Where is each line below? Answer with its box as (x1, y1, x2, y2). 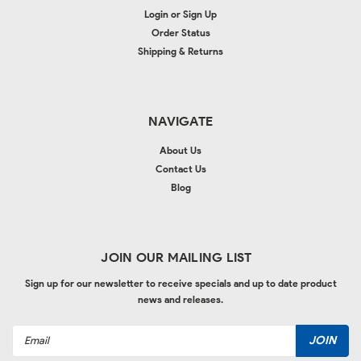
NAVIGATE (148, 113, 213, 129)
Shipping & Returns (138, 44, 223, 57)
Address (12, 342, 52, 357)
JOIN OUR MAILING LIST (101, 249, 252, 265)
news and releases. (138, 293, 223, 305)
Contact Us (155, 162, 206, 175)
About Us (160, 143, 201, 156)
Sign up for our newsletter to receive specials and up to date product (24, 276, 337, 289)
